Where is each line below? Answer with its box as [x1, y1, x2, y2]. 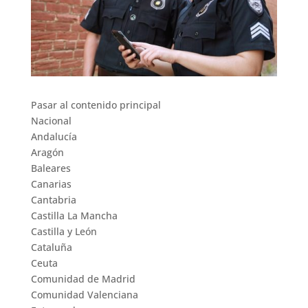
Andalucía [30, 130, 77, 144]
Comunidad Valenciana [30, 288, 138, 302]
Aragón [30, 146, 64, 159]
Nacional [30, 114, 71, 128]
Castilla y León [30, 225, 97, 239]
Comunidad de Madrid [30, 272, 135, 286]
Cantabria [30, 193, 76, 207]
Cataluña [30, 241, 72, 254]
